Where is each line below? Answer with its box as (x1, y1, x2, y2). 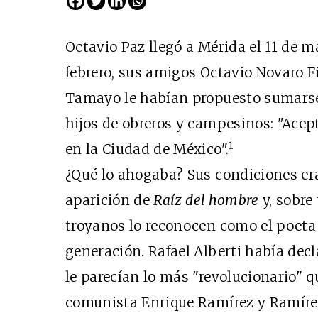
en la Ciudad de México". (65, 141, 229, 158)
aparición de (65, 192, 154, 209)
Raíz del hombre (153, 192, 259, 209)
